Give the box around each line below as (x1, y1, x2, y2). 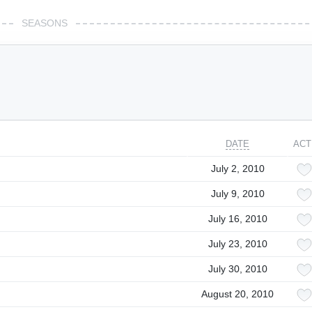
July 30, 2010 (208, 263, 267, 274)
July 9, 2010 (210, 188, 265, 199)
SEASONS (22, 17, 68, 29)
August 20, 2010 (201, 288, 274, 299)
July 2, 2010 (210, 163, 265, 174)
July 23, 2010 (208, 238, 267, 249)
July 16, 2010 (208, 213, 267, 224)
